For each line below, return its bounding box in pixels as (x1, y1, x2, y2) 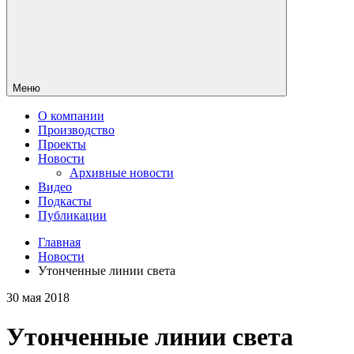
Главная (38, 235, 81, 250)
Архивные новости (70, 166, 174, 180)
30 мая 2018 (6, 291, 70, 305)
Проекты (38, 137, 86, 152)
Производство (38, 123, 115, 137)
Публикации (38, 209, 107, 223)
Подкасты (38, 194, 92, 209)
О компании (38, 109, 104, 123)
